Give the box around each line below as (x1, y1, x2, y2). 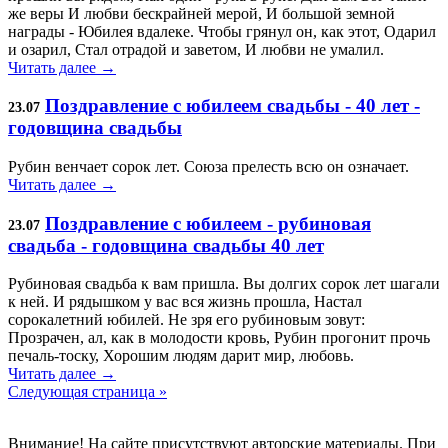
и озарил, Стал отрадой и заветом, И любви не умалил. (8, 40, 384, 58)
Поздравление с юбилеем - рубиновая (45, 212, 371, 234)
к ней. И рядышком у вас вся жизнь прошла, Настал (8, 293, 362, 311)
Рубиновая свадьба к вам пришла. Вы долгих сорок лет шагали (8, 275, 440, 293)
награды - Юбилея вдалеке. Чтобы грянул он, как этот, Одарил (8, 22, 436, 40)
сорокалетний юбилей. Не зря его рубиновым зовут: (8, 311, 365, 329)
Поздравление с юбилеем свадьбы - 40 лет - (45, 95, 420, 117)
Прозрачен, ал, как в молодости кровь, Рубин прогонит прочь (8, 329, 430, 347)
